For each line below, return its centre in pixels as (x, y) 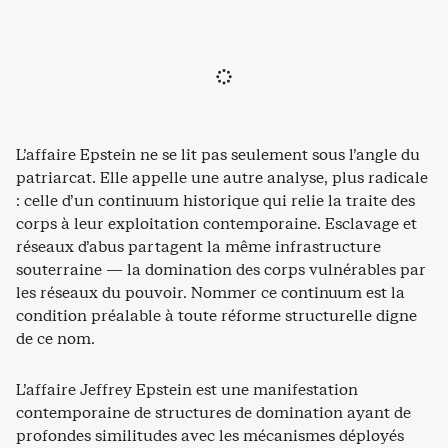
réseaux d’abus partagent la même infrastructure (198, 246)
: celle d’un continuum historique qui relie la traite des (215, 200)
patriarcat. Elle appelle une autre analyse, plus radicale (222, 177)
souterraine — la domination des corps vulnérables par (221, 269)
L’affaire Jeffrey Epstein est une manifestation (187, 389)
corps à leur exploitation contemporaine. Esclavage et (216, 223)
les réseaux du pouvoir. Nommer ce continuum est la (210, 292)
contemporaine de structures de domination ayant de (213, 412)
